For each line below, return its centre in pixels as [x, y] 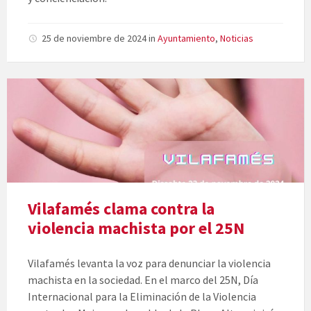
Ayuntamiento [186, 39]
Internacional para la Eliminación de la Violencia [142, 297]
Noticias [237, 39]
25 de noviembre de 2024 [95, 39]
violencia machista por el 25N [136, 228]
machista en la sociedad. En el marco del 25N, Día [143, 280]
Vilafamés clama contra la [121, 209]
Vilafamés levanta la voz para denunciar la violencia [149, 263]
